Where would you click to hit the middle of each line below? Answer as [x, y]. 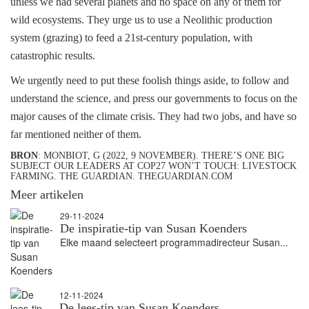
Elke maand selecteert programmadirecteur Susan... [174, 242]
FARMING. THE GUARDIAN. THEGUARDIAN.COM [121, 176]
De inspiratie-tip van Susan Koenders [153, 228]
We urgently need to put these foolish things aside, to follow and [150, 80]
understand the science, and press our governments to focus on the [154, 98]
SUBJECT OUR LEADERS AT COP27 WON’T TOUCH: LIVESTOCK [153, 166]
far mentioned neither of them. [76, 134]
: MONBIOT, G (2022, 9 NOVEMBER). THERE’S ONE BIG [161, 156]
